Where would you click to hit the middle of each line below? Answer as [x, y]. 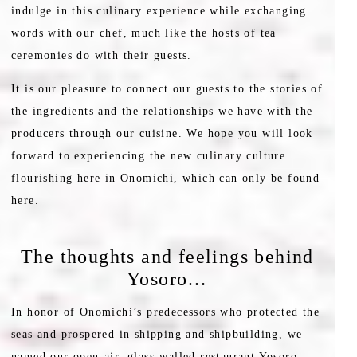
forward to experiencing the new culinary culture [149, 156]
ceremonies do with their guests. [102, 56]
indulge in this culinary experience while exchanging [159, 11]
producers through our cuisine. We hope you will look [162, 134]
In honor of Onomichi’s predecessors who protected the [166, 312]
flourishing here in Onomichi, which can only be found [166, 178]
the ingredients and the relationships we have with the [162, 112]
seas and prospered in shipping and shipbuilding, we [157, 335]
